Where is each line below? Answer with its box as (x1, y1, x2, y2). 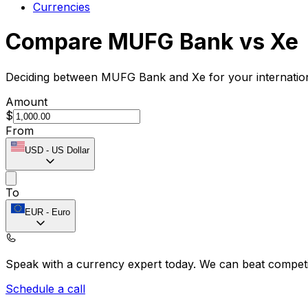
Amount (5, 94, 47, 109)
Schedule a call (5, 281, 85, 296)
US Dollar (52, 144, 89, 155)
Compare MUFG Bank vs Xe (5, 28, 298, 56)
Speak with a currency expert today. (5, 256, 199, 271)
